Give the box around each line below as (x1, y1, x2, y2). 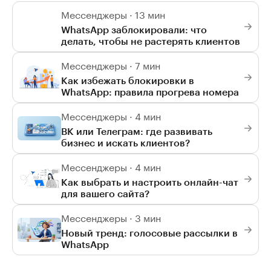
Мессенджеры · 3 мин (61, 209, 161, 225)
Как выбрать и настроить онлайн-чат (61, 176, 238, 188)
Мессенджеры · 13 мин (61, 6, 165, 22)
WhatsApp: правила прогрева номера (61, 86, 239, 98)
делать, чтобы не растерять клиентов (61, 35, 240, 47)
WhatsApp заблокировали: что (61, 24, 207, 36)
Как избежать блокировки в (61, 74, 194, 87)
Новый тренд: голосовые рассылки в (61, 227, 238, 239)
